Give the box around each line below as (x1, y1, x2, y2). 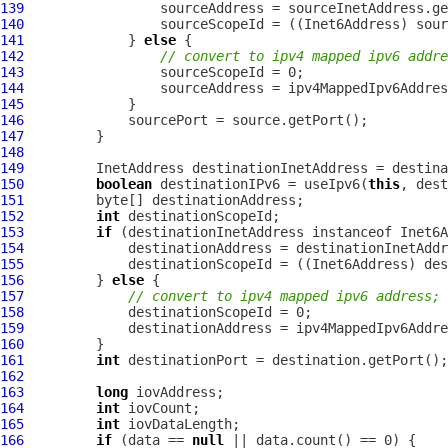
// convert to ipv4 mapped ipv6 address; (128, 288, 440, 304)
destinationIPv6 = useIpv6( (152, 176, 368, 192)
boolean (96, 176, 152, 192)
